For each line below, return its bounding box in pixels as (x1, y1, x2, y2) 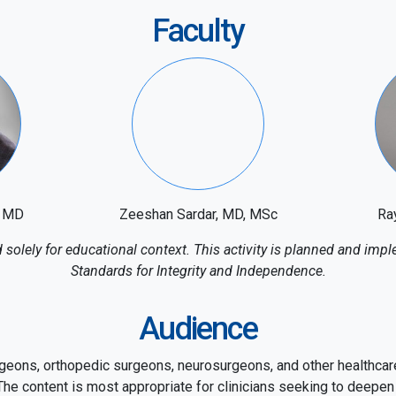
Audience (139, 310, 257, 347)
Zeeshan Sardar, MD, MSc (118, 206, 278, 223)
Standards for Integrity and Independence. (70, 263, 326, 279)
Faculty (151, 12, 245, 49)
